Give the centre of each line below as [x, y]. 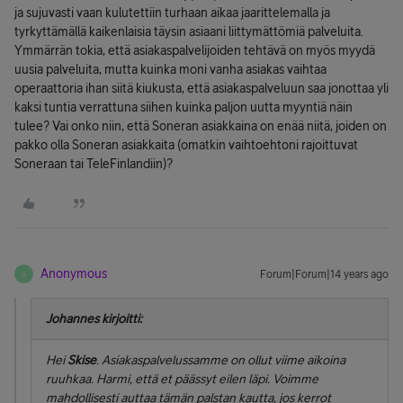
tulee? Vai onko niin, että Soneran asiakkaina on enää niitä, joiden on [201, 126]
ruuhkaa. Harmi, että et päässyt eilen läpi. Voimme [182, 379]
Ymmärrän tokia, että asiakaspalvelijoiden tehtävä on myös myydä [195, 50]
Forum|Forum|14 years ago [324, 274]
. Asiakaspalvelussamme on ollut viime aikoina [221, 360]
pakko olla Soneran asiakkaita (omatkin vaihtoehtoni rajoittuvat [186, 145]
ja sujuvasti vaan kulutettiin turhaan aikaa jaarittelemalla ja [172, 13]
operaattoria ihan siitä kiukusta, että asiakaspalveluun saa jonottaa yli [201, 88]
